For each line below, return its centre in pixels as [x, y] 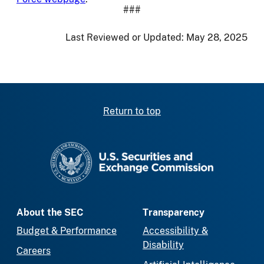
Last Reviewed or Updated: [126, 38]
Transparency [174, 212]
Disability [163, 245]
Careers [34, 250]
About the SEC [50, 212]
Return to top [132, 111]
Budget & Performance [67, 230]
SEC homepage [165, 148]
